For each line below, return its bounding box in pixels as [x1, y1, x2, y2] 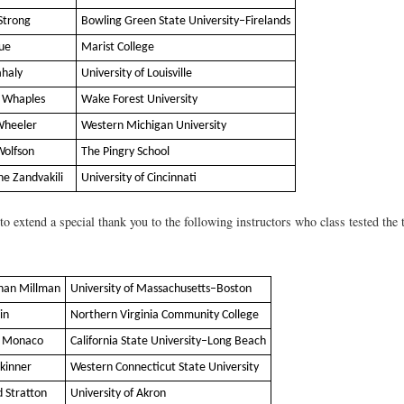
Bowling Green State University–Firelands [81, 14, 290, 29]
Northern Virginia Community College [70, 308, 259, 322]
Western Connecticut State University [70, 360, 259, 374]
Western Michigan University [81, 119, 226, 133]
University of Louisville [81, 67, 192, 81]
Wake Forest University [81, 93, 197, 107]
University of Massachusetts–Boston [70, 281, 252, 296]
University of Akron [70, 386, 166, 400]
